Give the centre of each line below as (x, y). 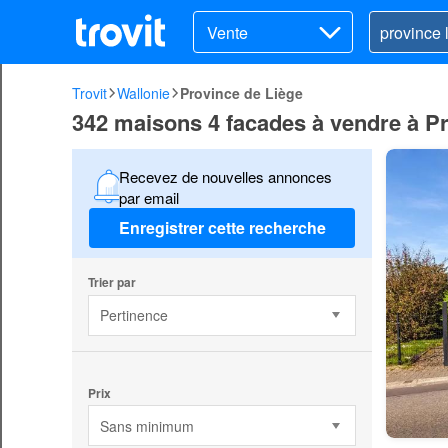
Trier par (111, 281)
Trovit (89, 93)
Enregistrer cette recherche (222, 228)
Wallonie (143, 93)
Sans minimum (146, 425)
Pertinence (133, 315)
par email (148, 197)
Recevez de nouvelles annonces (225, 176)
